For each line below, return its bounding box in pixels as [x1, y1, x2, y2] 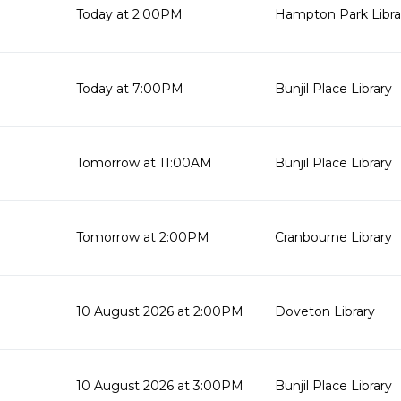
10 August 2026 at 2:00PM [76, 303, 243, 320]
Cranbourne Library [275, 229, 392, 245]
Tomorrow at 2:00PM [76, 229, 209, 245]
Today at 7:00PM [76, 81, 183, 97]
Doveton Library [275, 303, 375, 320]
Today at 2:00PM [76, 6, 183, 22]
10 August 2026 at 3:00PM [76, 378, 243, 394]
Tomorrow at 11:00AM [76, 155, 212, 171]
